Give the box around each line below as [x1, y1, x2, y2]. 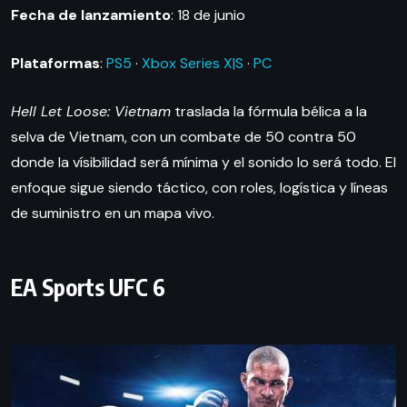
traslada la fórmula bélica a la [171, 101, 367, 121]
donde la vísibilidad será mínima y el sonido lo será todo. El [11, 152, 396, 172]
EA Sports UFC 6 [11, 272, 165, 302]
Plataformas [11, 53, 100, 73]
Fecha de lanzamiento [11, 5, 171, 25]
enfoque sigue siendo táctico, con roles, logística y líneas [11, 177, 388, 197]
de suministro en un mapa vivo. [11, 203, 214, 223]
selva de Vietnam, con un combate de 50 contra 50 [11, 126, 356, 146]
